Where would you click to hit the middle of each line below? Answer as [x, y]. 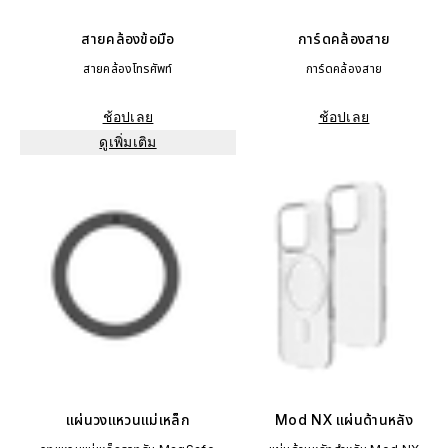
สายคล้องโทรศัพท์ [128, 68]
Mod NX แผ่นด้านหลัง [344, 419]
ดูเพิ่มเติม [128, 142]
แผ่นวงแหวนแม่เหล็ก [128, 419]
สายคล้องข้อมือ [128, 38]
